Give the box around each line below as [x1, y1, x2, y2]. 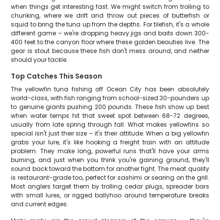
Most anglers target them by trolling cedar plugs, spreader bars [11, 182, 209, 191]
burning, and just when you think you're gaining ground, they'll [11, 156, 209, 164]
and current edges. [11, 200, 69, 208]
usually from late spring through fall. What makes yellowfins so [11, 120, 209, 129]
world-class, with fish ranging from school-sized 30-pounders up [11, 94, 209, 102]
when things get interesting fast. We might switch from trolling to [11, 2, 209, 11]
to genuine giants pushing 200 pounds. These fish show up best [11, 103, 209, 111]
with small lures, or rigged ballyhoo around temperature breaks [11, 191, 209, 199]
